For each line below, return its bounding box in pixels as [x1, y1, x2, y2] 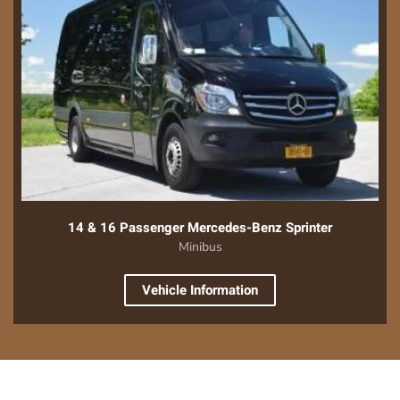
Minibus [178, 237, 222, 255]
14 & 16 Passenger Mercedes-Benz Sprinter [68, 217, 332, 237]
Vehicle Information [142, 279, 258, 300]
